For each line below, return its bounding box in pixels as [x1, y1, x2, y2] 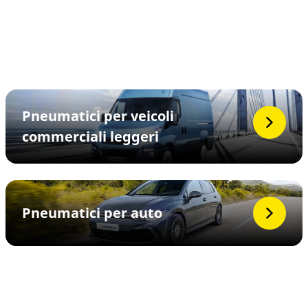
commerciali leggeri [22, 127, 159, 146]
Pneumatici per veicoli [22, 107, 174, 125]
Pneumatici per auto [22, 203, 162, 222]
